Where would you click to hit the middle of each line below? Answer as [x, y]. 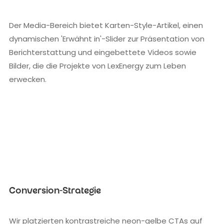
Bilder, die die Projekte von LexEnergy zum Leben [97, 65]
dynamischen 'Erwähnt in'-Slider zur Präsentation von [107, 38]
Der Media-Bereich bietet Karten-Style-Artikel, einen [106, 25]
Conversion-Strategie [55, 191]
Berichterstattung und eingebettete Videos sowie [103, 52]
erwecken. [28, 79]
